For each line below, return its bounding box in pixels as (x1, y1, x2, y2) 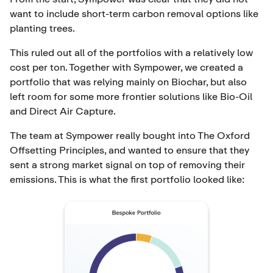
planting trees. (10, 21, 75, 34)
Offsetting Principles (10, 143, 104, 156)
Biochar (169, 75, 206, 88)
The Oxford (197, 129, 250, 141)
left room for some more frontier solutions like (10, 90, 220, 102)
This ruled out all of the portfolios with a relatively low (10, 46, 253, 58)
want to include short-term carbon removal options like (10, 7, 258, 19)
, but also (206, 75, 247, 88)
